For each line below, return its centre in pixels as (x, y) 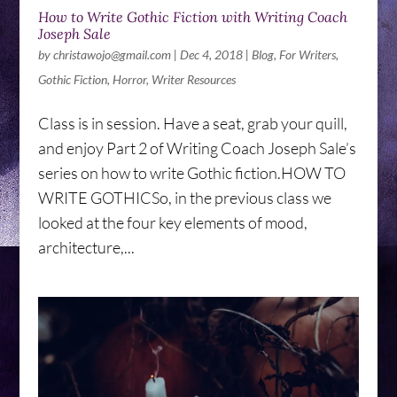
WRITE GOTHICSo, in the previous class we (184, 197)
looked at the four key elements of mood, (172, 222)
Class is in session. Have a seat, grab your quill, (192, 123)
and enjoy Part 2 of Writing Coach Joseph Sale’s (197, 148)
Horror (129, 79)
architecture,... (86, 247)
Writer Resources (193, 79)
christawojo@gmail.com (112, 54)
